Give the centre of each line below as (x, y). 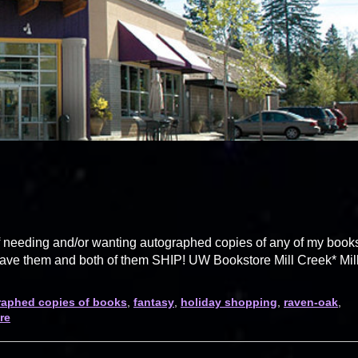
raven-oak (311, 302)
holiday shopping (229, 302)
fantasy (154, 302)
